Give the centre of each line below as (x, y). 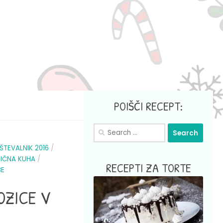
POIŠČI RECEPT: (148, 106)
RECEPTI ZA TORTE (148, 168)
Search (106, 128)
